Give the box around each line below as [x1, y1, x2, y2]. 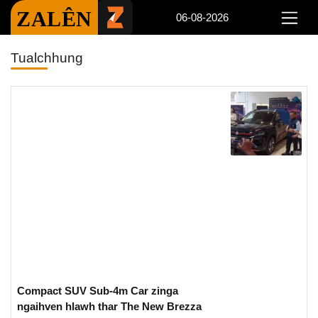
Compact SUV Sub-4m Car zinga [16, 285, 178, 297]
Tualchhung [11, 50, 83, 65]
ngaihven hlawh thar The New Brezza [16, 300, 202, 312]
